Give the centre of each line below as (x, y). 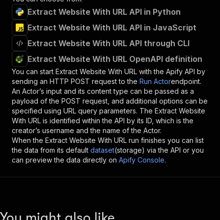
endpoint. (186, 81)
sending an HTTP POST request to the (75, 81)
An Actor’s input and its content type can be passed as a (103, 91)
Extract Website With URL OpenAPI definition (115, 59)
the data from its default (50, 150)
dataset (102, 150)
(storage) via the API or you (159, 150)
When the (28, 140)
